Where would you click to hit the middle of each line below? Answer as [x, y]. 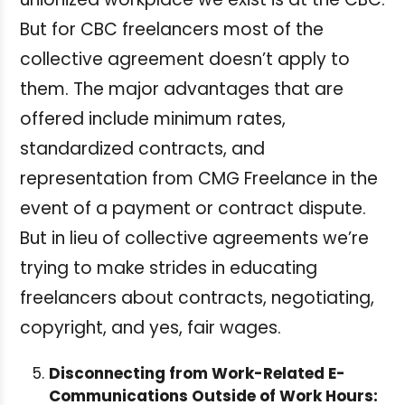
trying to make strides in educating [169, 268]
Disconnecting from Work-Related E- [197, 373]
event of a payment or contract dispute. [193, 208]
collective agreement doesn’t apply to [185, 59]
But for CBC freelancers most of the [172, 29]
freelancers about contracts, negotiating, [197, 297]
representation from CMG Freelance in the [199, 178]
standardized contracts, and [142, 148]
